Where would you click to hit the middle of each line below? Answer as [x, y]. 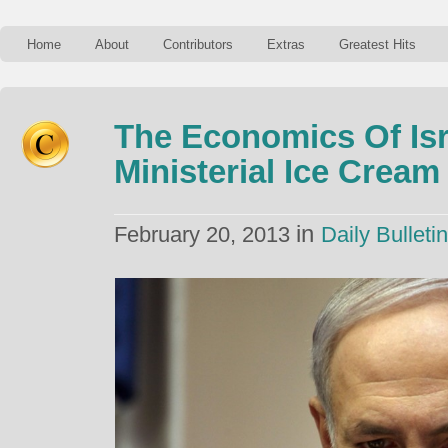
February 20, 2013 [205, 234]
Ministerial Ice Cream [277, 171]
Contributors [198, 44]
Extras [286, 44]
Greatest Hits [377, 44]
